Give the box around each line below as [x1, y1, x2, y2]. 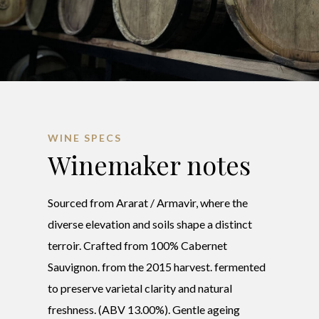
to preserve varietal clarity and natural [48, 281, 233, 295]
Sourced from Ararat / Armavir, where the [48, 195, 249, 209]
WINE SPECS [48, 131, 122, 144]
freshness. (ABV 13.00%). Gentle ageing [48, 302, 241, 316]
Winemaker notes [48, 147, 251, 182]
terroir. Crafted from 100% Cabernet [48, 238, 228, 252]
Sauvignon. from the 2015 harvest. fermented [48, 259, 266, 273]
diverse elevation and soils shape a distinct [48, 216, 253, 231]
